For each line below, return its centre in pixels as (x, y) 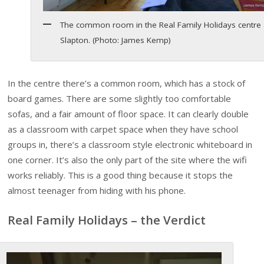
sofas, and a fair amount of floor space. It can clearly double (128, 113)
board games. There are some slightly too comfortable (120, 98)
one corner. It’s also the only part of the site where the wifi (128, 159)
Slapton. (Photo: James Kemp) (116, 40)
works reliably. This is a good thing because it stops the (121, 175)
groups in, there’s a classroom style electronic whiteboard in (130, 144)
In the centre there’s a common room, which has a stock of (127, 83)
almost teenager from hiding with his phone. (97, 190)
